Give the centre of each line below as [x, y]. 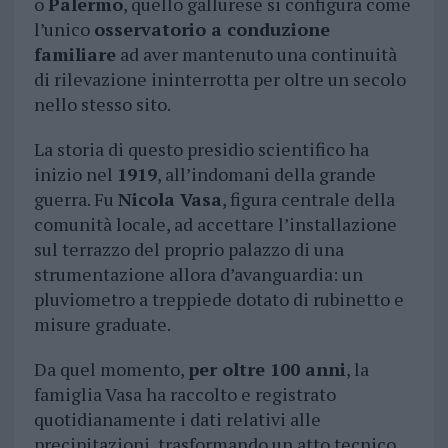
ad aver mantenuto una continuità [256, 54]
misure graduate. [102, 324]
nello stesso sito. [102, 104]
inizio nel [75, 174]
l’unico [63, 29]
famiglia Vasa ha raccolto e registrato [184, 394]
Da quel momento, [110, 369]
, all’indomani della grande [266, 174]
